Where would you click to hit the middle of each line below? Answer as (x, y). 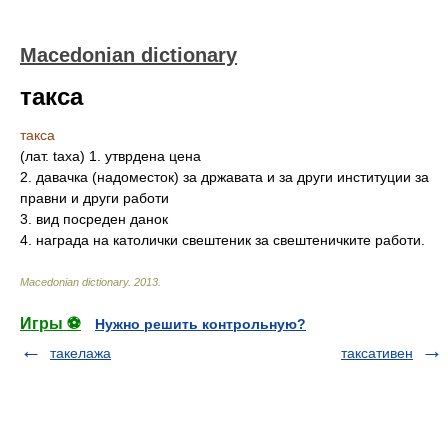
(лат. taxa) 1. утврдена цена (110, 156)
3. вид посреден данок (94, 219)
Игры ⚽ (50, 323)
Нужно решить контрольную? (200, 324)
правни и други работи (94, 198)
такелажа (80, 353)
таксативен (377, 353)
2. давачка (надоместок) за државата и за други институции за (224, 177)
